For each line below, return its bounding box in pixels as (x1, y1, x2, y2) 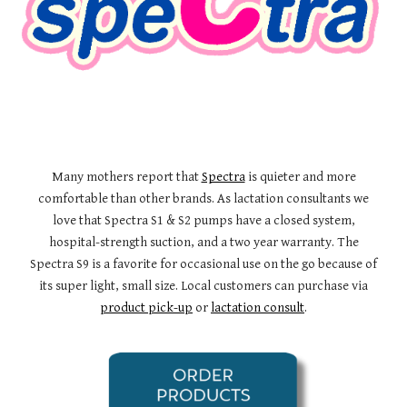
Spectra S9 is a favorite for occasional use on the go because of (30, 256, 377, 273)
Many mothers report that (51, 169, 202, 185)
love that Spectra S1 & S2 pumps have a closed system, (52, 213, 355, 229)
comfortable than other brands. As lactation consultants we (38, 191, 369, 207)
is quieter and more (244, 169, 356, 185)
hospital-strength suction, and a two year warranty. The (48, 234, 359, 251)
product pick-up (100, 300, 193, 316)
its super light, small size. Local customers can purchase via (39, 278, 368, 294)
